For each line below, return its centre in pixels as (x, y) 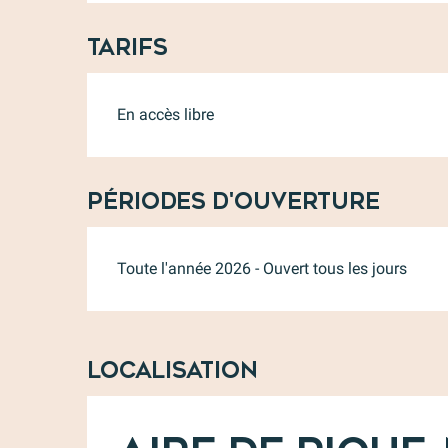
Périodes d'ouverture (234, 202)
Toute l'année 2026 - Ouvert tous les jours (262, 268)
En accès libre (166, 114)
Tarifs (128, 48)
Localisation (172, 371)
